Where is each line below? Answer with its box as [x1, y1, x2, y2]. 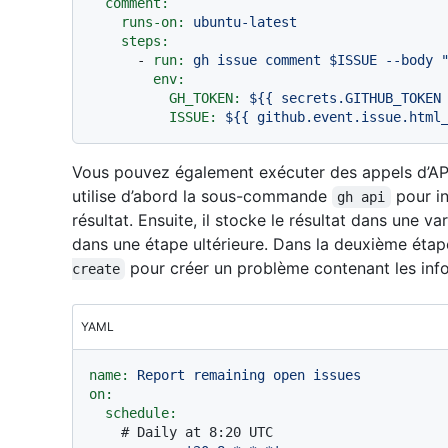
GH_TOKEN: [169, 90, 241, 106]
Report [137, 367, 185, 383]
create [72, 261, 120, 277]
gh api [337, 189, 386, 205]
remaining [193, 367, 265, 383]
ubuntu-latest [193, 14, 297, 30]
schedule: [105, 405, 177, 421]
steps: [121, 33, 169, 49]
